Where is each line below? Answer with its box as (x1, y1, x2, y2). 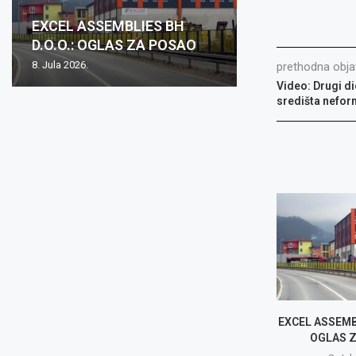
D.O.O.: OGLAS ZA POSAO (32, 37, 196, 54)
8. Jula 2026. (32, 59, 88, 72)
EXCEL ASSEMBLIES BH (32, 17, 184, 35)
